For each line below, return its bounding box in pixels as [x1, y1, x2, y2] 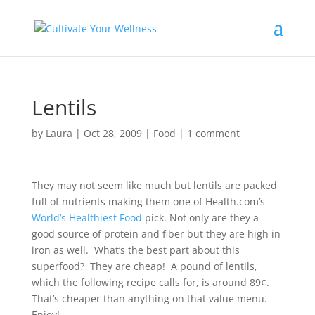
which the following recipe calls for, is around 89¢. [31, 276, 272, 289]
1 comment [186, 127, 240, 140]
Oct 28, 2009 [83, 127, 142, 140]
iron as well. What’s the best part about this [31, 243, 240, 257]
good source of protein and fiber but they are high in [31, 227, 281, 240]
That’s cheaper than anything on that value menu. [31, 292, 270, 305]
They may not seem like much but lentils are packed [31, 179, 277, 192]
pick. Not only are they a [141, 211, 259, 224]
